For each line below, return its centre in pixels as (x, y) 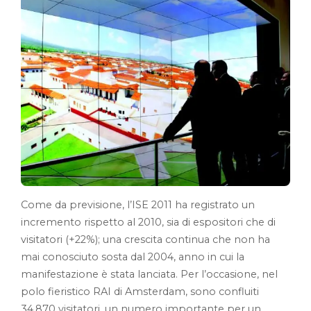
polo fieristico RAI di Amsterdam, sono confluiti (140, 291)
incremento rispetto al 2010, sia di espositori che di (148, 222)
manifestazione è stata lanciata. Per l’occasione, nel (149, 274)
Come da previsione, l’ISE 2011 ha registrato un (138, 204)
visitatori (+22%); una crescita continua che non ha (145, 239)
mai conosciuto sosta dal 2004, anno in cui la (133, 257)
